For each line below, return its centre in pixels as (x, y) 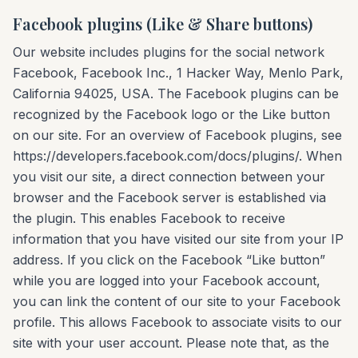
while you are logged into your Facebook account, (167, 280)
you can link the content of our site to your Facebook (177, 301)
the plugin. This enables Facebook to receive (149, 218)
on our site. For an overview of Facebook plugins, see (177, 135)
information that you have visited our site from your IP (178, 239)
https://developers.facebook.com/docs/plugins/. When (177, 156)
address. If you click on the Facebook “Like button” (169, 260)
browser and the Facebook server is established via (169, 197)
